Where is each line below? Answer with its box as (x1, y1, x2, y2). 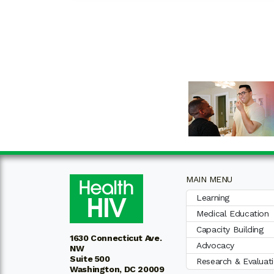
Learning (196, 193, 229, 203)
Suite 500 (70, 254, 110, 264)
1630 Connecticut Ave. (70, 233, 162, 243)
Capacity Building (196, 224, 264, 235)
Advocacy (196, 240, 234, 251)
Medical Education (196, 209, 269, 219)
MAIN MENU (186, 174, 232, 185)
